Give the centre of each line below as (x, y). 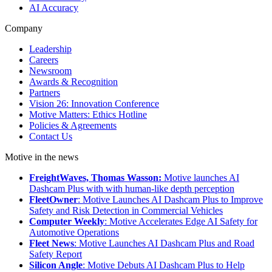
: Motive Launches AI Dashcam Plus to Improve (170, 200)
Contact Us (51, 137)
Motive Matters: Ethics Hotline (88, 115)
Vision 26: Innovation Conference (94, 104)
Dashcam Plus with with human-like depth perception (132, 189)
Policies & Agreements (73, 126)
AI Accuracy (54, 8)
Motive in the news (42, 157)
